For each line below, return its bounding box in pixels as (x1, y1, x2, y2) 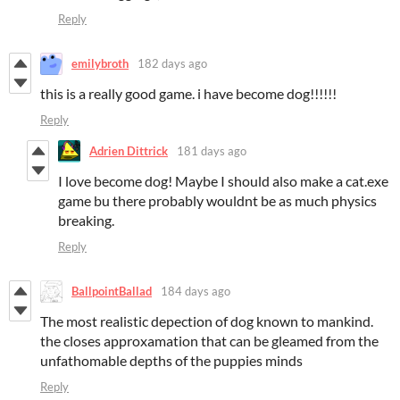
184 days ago (161, 284, 230, 299)
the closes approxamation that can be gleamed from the (40, 331, 379, 349)
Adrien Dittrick (89, 144, 168, 159)
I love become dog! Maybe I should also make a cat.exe (58, 171, 388, 189)
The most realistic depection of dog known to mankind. (40, 312, 373, 329)
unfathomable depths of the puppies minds (40, 351, 303, 369)
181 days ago (177, 144, 246, 159)
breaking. (58, 211, 114, 229)
